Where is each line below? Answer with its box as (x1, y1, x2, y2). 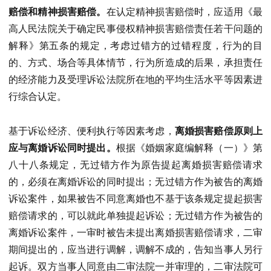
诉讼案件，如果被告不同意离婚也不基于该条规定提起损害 (8, 193, 263, 204)
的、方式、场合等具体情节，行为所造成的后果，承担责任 (8, 57, 263, 68)
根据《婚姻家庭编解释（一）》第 (116, 142, 263, 153)
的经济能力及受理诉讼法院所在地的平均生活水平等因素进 (8, 74, 263, 85)
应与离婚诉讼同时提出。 (8, 142, 116, 153)
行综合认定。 (8, 91, 67, 102)
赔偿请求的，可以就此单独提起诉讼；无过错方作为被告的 (8, 210, 263, 221)
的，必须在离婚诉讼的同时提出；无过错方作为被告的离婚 (8, 176, 263, 187)
